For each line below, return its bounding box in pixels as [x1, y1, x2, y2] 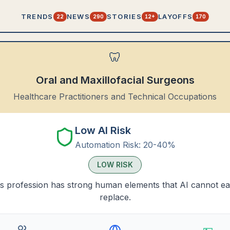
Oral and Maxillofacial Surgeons [35, 74, 195, 86]
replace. [99, 192, 131, 202]
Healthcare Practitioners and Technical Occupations [13, 91, 217, 102]
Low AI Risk [75, 124, 131, 137]
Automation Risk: [75, 140, 141, 150]
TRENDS [21, 12, 53, 21]
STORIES [106, 12, 142, 21]
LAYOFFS [158, 12, 193, 21]
